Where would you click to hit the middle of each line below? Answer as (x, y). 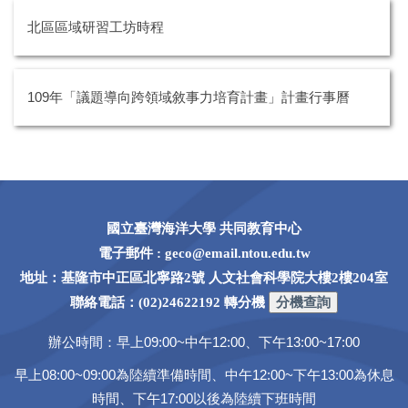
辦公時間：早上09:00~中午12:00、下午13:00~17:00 (204, 342)
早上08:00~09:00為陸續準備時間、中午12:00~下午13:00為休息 (204, 375)
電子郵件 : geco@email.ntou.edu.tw (204, 253)
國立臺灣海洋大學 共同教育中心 (204, 229)
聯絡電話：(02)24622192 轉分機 (168, 302)
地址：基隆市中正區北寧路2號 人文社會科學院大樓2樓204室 (204, 278)
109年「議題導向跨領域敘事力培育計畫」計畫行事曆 (189, 97)
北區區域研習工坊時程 (96, 27)
